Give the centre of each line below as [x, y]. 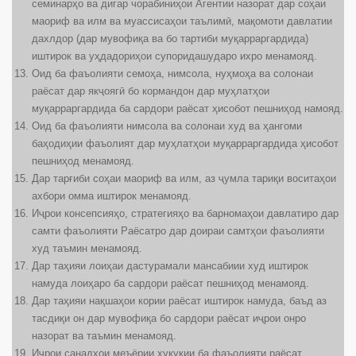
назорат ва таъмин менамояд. [104, 336]
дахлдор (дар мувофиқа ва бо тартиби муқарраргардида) [170, 39]
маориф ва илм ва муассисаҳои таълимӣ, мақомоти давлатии [182, 21]
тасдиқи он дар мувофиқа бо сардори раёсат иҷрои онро [169, 319]
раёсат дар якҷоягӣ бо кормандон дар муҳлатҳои [151, 91]
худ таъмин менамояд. [87, 249]
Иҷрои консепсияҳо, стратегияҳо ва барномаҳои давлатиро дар [185, 214]
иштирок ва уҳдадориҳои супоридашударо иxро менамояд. [174, 56]
